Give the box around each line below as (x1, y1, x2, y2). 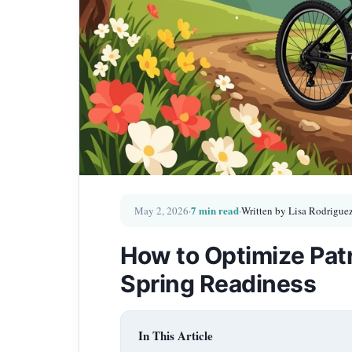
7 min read (191, 203, 239, 218)
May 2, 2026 (134, 203, 189, 218)
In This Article (138, 327, 213, 344)
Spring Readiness (120, 269, 316, 298)
